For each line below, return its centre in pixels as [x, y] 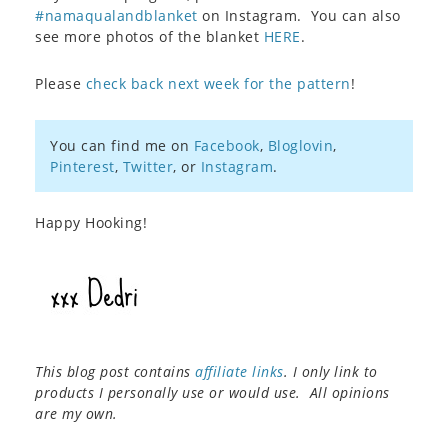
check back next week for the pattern [218, 83]
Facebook [226, 145]
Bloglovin [300, 145]
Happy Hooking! [91, 222]
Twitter [147, 166]
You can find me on [122, 145]
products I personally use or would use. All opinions [212, 392]
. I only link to [330, 371]
